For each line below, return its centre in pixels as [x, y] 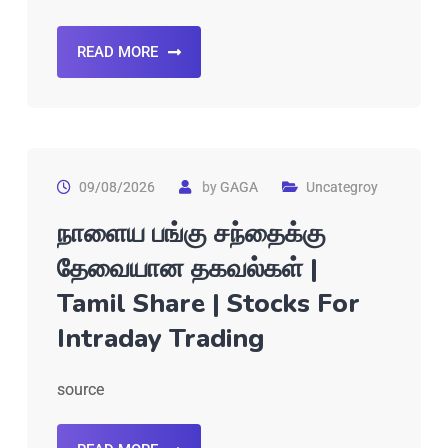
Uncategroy [342, 187]
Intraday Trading [160, 339]
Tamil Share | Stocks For [208, 304]
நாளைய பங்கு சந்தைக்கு [191, 234]
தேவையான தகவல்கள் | [187, 269]
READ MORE [117, 52]
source [80, 390]
